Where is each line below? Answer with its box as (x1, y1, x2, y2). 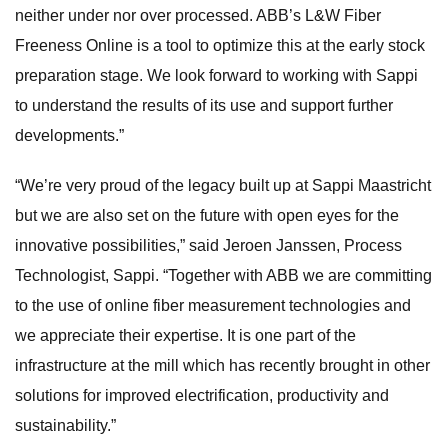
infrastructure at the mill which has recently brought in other (15, 356, 430, 374)
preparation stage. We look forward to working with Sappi (15, 66, 418, 84)
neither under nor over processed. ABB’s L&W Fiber (15, 6, 381, 24)
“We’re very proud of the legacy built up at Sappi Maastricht (15, 176, 431, 194)
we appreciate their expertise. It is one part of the (15, 326, 356, 344)
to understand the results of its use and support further (15, 96, 393, 114)
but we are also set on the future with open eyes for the (15, 206, 399, 224)
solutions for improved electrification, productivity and (15, 386, 389, 404)
